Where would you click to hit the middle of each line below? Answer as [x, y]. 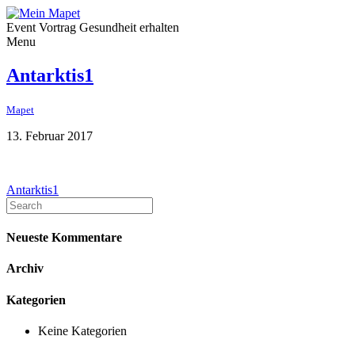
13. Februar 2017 [50, 136]
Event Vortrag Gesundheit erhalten [93, 27]
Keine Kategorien [82, 330]
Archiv [25, 269]
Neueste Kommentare [64, 238]
